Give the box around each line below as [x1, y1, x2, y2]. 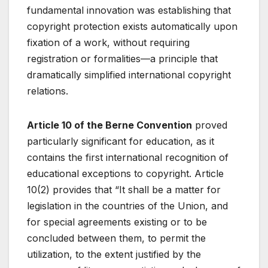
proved [192, 119, 227, 132]
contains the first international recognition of [27, 151, 229, 164]
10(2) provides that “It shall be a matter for [27, 184, 221, 196]
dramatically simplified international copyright [27, 69, 231, 81]
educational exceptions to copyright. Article [27, 167, 224, 180]
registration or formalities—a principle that [27, 53, 218, 65]
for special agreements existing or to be [27, 216, 207, 229]
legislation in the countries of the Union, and [27, 200, 228, 212]
